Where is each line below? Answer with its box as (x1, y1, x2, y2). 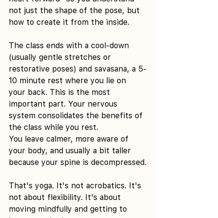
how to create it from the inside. (9, 17, 129, 27)
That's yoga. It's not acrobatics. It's (9, 181, 144, 190)
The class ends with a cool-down (9, 40, 131, 50)
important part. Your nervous (9, 99, 120, 109)
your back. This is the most (9, 87, 112, 97)
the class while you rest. (9, 122, 98, 132)
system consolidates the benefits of (9, 110, 145, 120)
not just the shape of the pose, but (9, 5, 142, 15)
